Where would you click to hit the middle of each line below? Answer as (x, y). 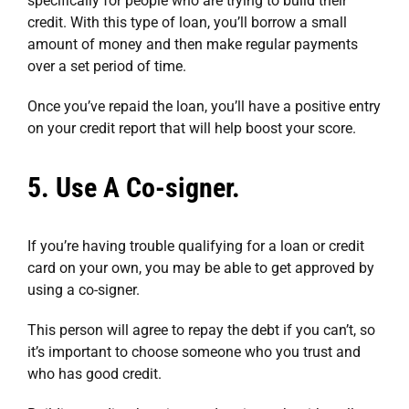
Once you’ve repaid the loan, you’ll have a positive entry (204, 106)
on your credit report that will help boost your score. (192, 128)
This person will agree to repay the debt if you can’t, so (201, 330)
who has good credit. (94, 373)
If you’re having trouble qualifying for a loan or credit (196, 246)
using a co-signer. (84, 289)
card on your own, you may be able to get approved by (201, 267)
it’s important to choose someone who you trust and (194, 351)
